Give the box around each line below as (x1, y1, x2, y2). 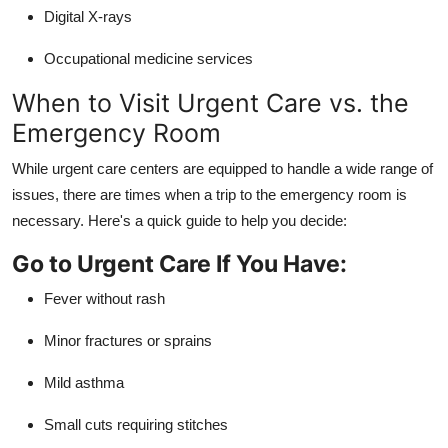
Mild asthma (44, 373, 124, 391)
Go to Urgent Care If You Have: (12, 248, 347, 278)
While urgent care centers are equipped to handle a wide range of (12, 159, 433, 177)
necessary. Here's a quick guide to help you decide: (12, 211, 347, 229)
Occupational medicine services (44, 49, 253, 67)
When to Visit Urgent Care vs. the (12, 87, 409, 118)
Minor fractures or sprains (44, 331, 212, 349)
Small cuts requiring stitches (44, 415, 228, 433)
